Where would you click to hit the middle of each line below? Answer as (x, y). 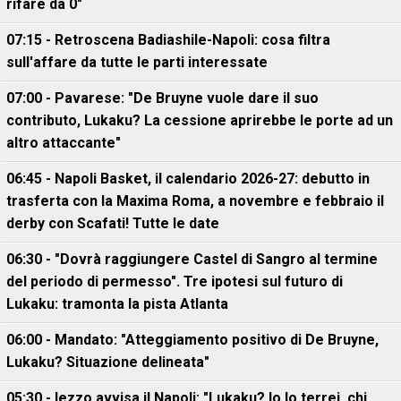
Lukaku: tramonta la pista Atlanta (117, 304)
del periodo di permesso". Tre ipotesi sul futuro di (175, 282)
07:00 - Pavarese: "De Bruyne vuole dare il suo (162, 98)
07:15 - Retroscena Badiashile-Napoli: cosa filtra (168, 40)
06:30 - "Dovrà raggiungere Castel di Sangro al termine (192, 259)
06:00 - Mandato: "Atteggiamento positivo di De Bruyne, (192, 340)
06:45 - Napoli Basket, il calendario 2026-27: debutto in (188, 179)
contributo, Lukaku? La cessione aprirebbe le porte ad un (200, 120)
